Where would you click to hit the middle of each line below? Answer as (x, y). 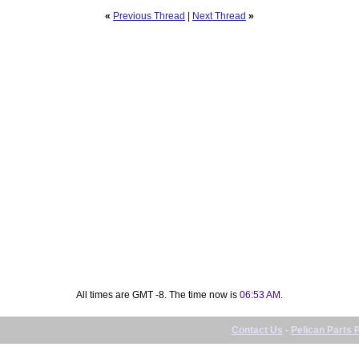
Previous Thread (149, 16)
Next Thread (219, 16)
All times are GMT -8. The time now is (158, 294)
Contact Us (257, 330)
